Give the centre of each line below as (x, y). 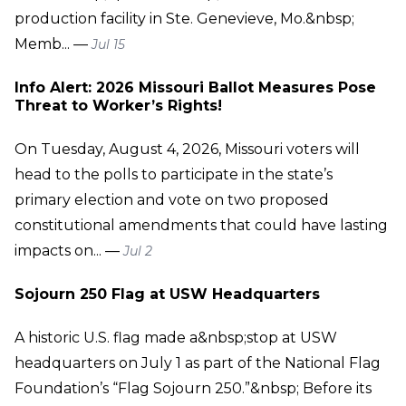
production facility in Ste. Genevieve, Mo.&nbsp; (184, 18)
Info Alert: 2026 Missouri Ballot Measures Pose (195, 87)
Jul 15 (108, 44)
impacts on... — (69, 250)
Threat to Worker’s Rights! (118, 105)
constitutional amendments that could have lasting (201, 225)
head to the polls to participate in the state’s (174, 174)
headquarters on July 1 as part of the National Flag (198, 362)
